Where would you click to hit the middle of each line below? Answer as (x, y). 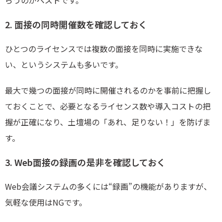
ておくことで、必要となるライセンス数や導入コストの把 (108, 106)
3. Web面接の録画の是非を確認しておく (85, 162)
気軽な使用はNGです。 (46, 202)
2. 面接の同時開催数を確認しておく (76, 25)
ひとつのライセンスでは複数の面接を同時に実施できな (104, 49)
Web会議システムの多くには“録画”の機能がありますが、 (108, 187)
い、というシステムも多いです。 (64, 65)
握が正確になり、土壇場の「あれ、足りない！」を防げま (108, 122)
